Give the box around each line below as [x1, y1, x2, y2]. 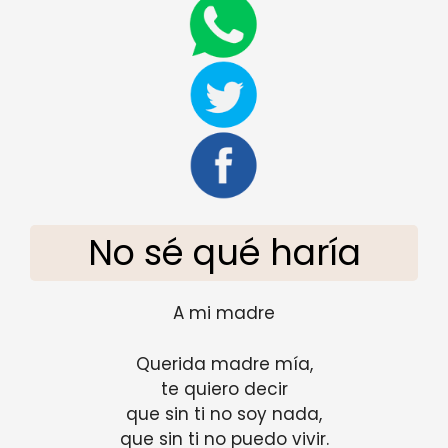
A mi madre [173, 301, 275, 326]
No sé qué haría [87, 228, 361, 278]
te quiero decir [160, 376, 288, 401]
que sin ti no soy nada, [126, 401, 322, 426]
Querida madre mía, [135, 351, 313, 376]
